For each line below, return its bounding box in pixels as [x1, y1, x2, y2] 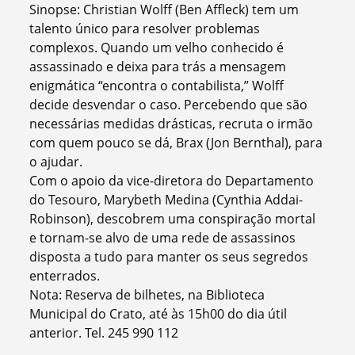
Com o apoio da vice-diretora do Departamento [29, 171, 315, 189]
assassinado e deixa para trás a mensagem [29, 57, 287, 75]
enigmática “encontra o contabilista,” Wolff [29, 76, 284, 94]
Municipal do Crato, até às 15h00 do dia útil [29, 304, 288, 323]
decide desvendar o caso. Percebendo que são [29, 95, 308, 113]
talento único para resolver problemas [29, 19, 261, 37]
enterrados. [29, 266, 101, 284]
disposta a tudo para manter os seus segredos [29, 247, 309, 265]
